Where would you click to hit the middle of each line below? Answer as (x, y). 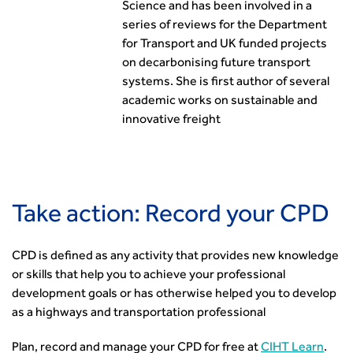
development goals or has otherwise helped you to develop (174, 295)
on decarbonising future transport (216, 64)
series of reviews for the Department (225, 26)
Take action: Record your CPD (171, 217)
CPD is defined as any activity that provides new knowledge (175, 257)
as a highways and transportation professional (139, 314)
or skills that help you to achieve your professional (149, 276)
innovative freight (171, 121)
